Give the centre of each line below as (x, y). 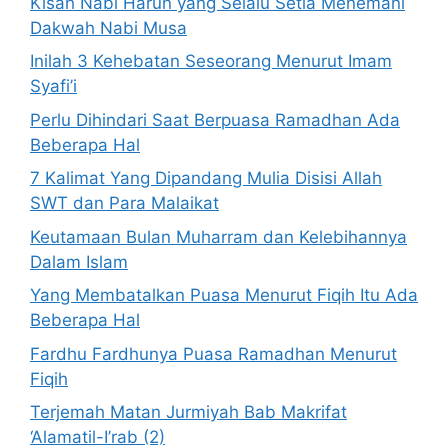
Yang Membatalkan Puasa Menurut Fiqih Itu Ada (224, 295)
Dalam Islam (79, 261)
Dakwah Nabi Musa (108, 27)
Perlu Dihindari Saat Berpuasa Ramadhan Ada (215, 119)
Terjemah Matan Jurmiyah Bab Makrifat (188, 412)
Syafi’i (53, 86)
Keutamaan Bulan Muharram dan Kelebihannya (218, 236)
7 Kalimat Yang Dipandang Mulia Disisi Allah (206, 178)
